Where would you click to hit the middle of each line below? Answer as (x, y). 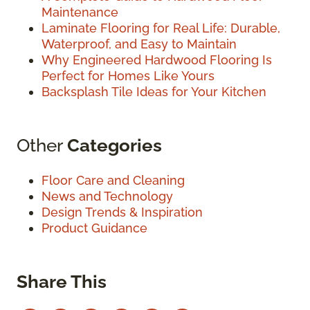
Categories (115, 145)
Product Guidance (94, 228)
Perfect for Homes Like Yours (128, 76)
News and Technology (107, 197)
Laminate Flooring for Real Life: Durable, (161, 28)
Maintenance (80, 12)
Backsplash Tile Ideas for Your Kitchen (154, 92)
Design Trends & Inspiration (122, 212)
